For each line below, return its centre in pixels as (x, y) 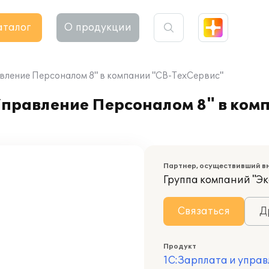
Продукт (180, 246)
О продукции (98, 28)
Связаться (204, 211)
